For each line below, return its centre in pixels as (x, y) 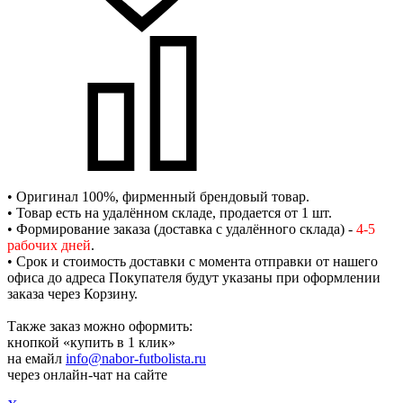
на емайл (36, 359)
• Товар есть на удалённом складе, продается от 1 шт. (170, 213)
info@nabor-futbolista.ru (136, 359)
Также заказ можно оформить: (100, 327)
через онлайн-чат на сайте (87, 375)
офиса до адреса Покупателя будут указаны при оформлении (194, 278)
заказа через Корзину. (72, 294)
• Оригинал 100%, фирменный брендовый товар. (158, 197)
